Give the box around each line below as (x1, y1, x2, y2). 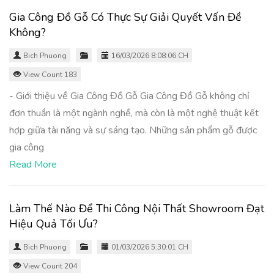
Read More (9, 158, 57, 171)
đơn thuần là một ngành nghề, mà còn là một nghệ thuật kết (9, 106, 259, 120)
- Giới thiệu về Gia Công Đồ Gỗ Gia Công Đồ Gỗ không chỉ (9, 89, 250, 103)
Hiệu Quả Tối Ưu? (9, 217, 98, 231)
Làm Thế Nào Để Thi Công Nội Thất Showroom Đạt (9, 201, 264, 216)
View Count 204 (21, 261, 77, 271)
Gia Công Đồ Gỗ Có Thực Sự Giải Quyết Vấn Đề (9, 10, 242, 24)
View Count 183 (21, 70, 77, 80)
